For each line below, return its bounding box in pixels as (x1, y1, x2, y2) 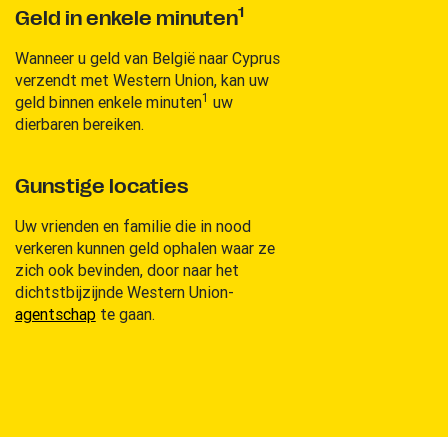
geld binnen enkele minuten (14, 91, 202, 112)
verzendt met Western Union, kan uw (14, 69, 269, 90)
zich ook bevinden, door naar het (14, 259, 239, 280)
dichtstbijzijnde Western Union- (14, 281, 234, 302)
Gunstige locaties (14, 174, 189, 198)
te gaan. (95, 303, 155, 324)
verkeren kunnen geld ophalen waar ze (14, 237, 275, 258)
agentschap (14, 303, 96, 324)
